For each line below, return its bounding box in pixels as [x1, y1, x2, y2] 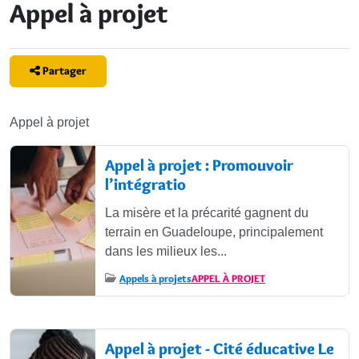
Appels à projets [119, 271, 192, 284]
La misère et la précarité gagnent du [104, 205, 309, 220]
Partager [42, 63, 87, 79]
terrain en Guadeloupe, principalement [104, 224, 323, 239]
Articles [9, 124, 75, 149]
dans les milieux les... [104, 244, 227, 258]
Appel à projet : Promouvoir [104, 155, 293, 175]
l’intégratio [104, 174, 186, 194]
